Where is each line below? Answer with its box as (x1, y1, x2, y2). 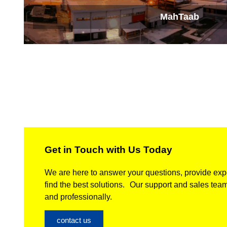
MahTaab (160, 12, 199, 22)
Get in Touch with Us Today (45, 144, 172, 156)
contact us (57, 216, 91, 225)
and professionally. (45, 193, 112, 202)
